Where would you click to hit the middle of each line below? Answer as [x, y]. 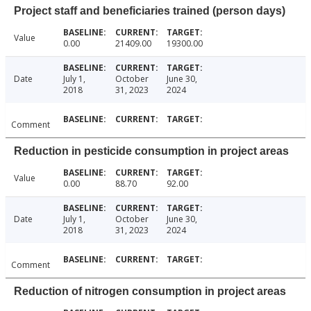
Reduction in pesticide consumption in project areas [151, 151]
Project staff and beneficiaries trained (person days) [150, 11]
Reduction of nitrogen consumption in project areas [150, 292]
